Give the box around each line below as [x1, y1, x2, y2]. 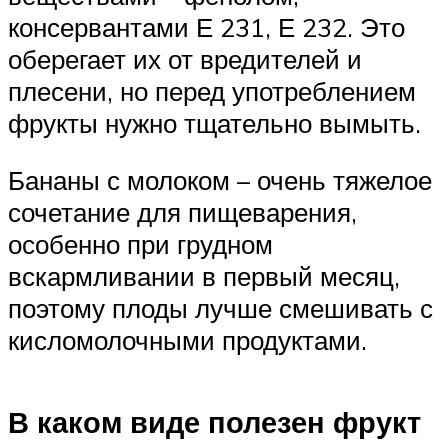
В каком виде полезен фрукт [8, 404, 421, 441]
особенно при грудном [8, 228, 273, 261]
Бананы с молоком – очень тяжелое [8, 164, 432, 197]
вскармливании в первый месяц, [8, 260, 400, 293]
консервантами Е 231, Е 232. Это [8, 10, 405, 43]
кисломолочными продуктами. [8, 324, 367, 357]
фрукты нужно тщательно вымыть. [8, 106, 421, 139]
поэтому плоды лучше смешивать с [8, 292, 433, 325]
